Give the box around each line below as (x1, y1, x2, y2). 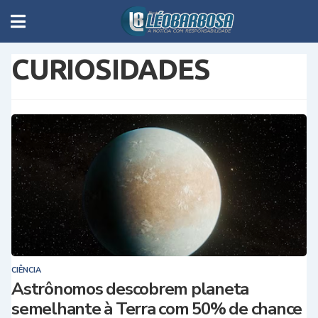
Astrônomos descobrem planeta (11, 278, 248, 300)
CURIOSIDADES (11, 53, 210, 85)
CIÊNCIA (11, 265, 41, 275)
